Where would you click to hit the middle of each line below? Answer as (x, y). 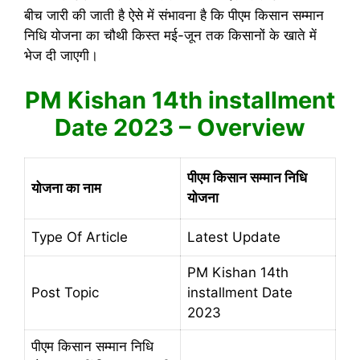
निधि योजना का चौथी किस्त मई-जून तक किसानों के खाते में (170, 35)
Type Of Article (82, 237)
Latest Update (236, 237)
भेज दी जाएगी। (61, 55)
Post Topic (67, 292)
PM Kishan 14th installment (180, 100)
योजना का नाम (66, 188)
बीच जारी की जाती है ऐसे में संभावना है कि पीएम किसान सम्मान (174, 15)
